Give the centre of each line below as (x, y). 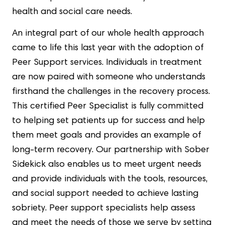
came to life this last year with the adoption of (108, 48)
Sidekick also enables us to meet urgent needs (107, 165)
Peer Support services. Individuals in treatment (107, 63)
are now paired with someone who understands (109, 78)
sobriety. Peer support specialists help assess (104, 209)
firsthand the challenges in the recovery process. (111, 92)
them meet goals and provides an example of (106, 136)
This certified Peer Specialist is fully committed (108, 107)
